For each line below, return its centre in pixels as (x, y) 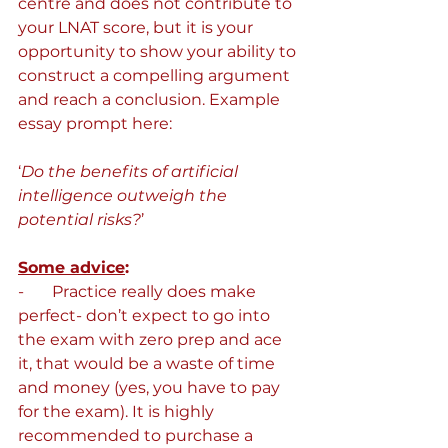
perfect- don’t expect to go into (146, 315)
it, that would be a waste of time (148, 363)
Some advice (71, 267)
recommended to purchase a (137, 435)
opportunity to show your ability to (159, 51)
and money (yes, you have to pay (151, 387)
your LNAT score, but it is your (137, 27)
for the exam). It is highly (118, 411)
